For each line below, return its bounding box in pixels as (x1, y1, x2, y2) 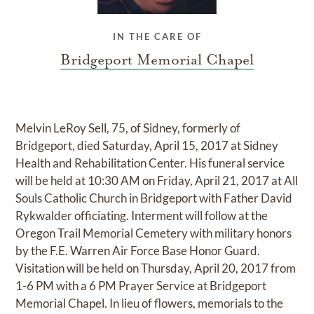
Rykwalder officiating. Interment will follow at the (15, 208, 268, 223)
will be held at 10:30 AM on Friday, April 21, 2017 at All (15, 173, 299, 188)
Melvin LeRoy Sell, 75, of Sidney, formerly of (15, 121, 241, 135)
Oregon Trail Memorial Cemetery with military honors (15, 226, 292, 240)
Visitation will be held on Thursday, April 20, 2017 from (15, 261, 296, 275)
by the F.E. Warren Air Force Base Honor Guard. (15, 243, 261, 258)
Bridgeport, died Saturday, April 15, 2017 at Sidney (15, 138, 279, 153)
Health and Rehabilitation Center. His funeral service (15, 156, 285, 170)
